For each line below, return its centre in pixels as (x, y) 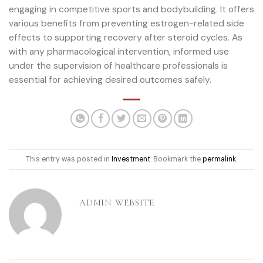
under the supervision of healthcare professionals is (118, 65)
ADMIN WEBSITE (117, 203)
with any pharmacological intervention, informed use (119, 51)
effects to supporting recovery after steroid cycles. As (126, 37)
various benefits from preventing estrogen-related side (127, 23)
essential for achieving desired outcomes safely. (110, 80)
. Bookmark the (176, 159)
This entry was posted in (69, 159)
